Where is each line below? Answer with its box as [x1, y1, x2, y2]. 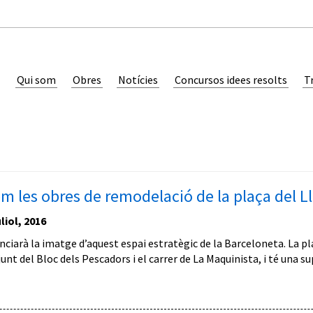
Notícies [118, 73, 158, 87]
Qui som [17, 73, 56, 87]
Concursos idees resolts [175, 73, 287, 87]
